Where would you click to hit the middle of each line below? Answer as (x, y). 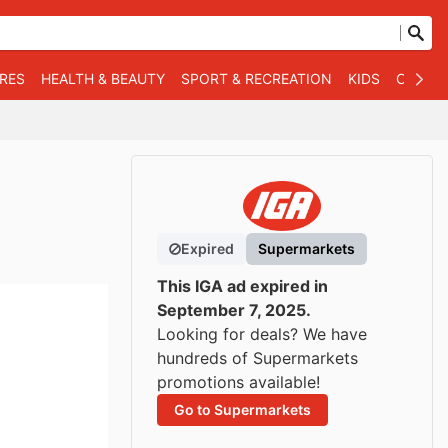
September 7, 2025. (234, 310)
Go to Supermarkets (242, 409)
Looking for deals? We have (262, 334)
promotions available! (238, 382)
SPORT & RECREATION (256, 78)
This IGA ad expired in (242, 286)
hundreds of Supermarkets (257, 358)
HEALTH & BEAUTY (103, 78)
